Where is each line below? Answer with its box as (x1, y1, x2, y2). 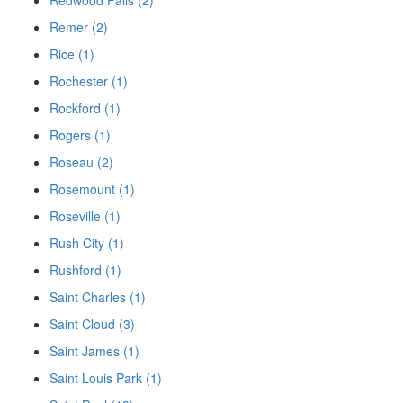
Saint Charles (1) (49, 287, 146, 306)
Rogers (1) (49, 125, 111, 144)
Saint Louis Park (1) (49, 368, 162, 387)
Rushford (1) (49, 260, 121, 279)
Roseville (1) (49, 206, 121, 225)
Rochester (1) (49, 71, 128, 90)
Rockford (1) (49, 98, 121, 117)
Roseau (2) (49, 152, 113, 171)
